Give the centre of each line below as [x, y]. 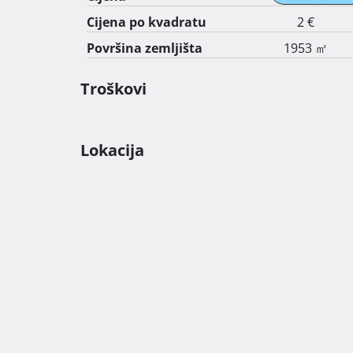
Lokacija [112, 150]
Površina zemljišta [145, 48]
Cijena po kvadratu [147, 22]
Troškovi [113, 89]
